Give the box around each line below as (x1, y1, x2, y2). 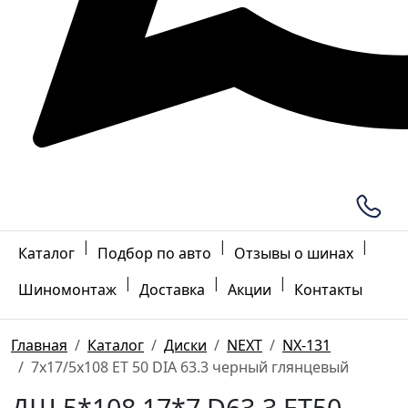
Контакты (294, 280, 362, 300)
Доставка (139, 280, 205, 300)
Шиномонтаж (18, 280, 117, 300)
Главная (11, 335, 67, 355)
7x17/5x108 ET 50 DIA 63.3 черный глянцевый (31, 357, 349, 377)
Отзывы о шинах (234, 243, 353, 263)
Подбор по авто (97, 243, 211, 263)
